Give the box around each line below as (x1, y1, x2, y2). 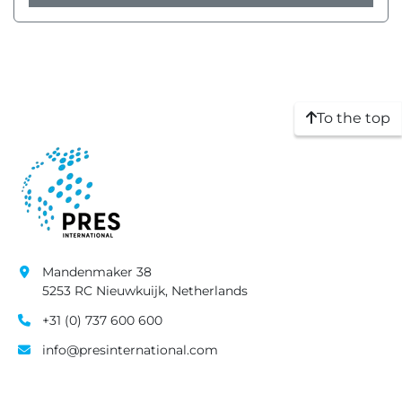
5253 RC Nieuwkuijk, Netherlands (42, 283, 248, 299)
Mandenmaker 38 (42, 264, 152, 280)
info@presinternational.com (42, 342, 218, 358)
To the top (317, 109, 390, 127)
